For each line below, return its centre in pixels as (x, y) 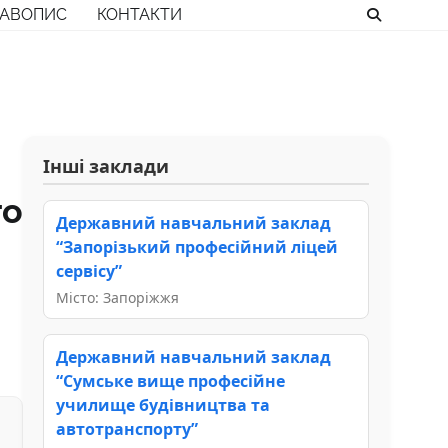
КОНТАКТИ (139, 14)
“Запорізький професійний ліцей (197, 246)
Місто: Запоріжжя (117, 297)
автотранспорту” (127, 428)
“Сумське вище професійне (170, 380)
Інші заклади (106, 165)
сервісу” (89, 270)
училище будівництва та (163, 404)
